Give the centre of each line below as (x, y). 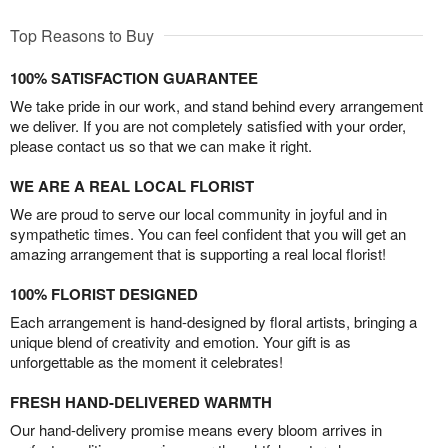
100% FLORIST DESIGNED (104, 294)
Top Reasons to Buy (82, 36)
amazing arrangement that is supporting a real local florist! (198, 254)
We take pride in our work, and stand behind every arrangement (216, 106)
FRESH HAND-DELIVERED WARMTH (141, 402)
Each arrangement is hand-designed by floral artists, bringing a (213, 322)
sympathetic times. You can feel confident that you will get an (208, 234)
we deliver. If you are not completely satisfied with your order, (208, 126)
